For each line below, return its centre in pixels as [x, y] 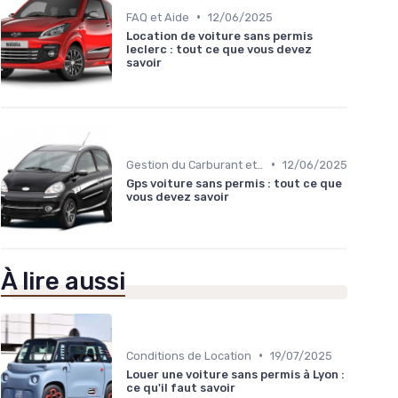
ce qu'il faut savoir [181, 387]
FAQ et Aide [158, 17]
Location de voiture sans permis [219, 36]
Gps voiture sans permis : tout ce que [234, 183]
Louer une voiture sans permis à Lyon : [235, 374]
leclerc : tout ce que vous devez [219, 49]
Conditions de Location [189, 355]
